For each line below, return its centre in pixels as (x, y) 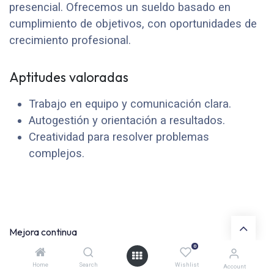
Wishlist (187, 265)
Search (89, 265)
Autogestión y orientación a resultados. (127, 121)
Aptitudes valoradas (69, 77)
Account (235, 266)
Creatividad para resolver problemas (119, 137)
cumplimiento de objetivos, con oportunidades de (133, 24)
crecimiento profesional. (70, 41)
